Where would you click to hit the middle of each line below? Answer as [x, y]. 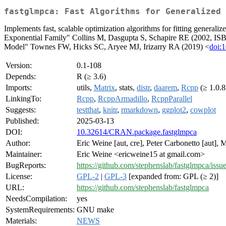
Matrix [104, 88]
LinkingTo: [23, 99]
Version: [19, 66]
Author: [18, 143]
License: [19, 177]
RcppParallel [172, 99]
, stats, [126, 88]
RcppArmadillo [123, 99]
